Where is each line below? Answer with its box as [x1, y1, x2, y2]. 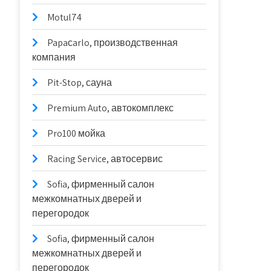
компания [32, 51, 76, 64]
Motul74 [47, 11, 82, 24]
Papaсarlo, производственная [47, 36, 178, 49]
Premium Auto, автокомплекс [47, 102, 174, 114]
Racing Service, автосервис [47, 152, 163, 165]
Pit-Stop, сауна [47, 76, 113, 89]
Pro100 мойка [47, 127, 106, 140]
